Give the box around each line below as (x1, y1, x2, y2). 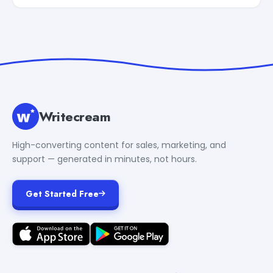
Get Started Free (26, 187, 99, 200)
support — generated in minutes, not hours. (12, 152, 197, 165)
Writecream (39, 106, 111, 126)
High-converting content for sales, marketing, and (12, 138, 226, 151)
